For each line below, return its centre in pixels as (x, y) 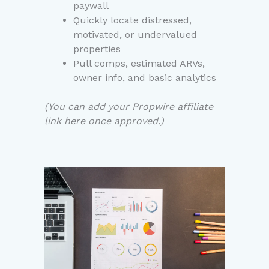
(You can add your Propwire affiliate (129, 107)
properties (97, 49)
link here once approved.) (104, 121)
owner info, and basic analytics (145, 78)
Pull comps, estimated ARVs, (139, 64)
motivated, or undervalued (135, 35)
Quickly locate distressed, (132, 20)
